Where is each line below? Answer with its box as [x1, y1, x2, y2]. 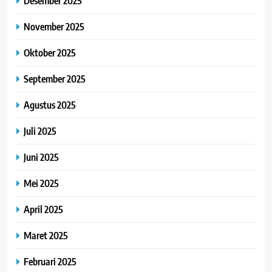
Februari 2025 [24, 255, 76, 268]
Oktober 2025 [24, 46, 76, 59]
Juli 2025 [24, 124, 56, 138]
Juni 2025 [24, 151, 59, 164]
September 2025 [24, 72, 86, 86]
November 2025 [24, 20, 84, 33]
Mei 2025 [24, 177, 59, 190]
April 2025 [24, 203, 63, 216]
